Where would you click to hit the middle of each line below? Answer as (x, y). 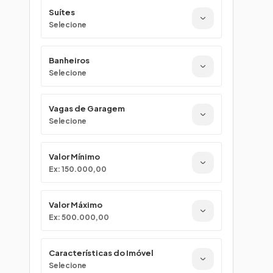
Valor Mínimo (74, 157)
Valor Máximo (76, 205)
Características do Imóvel (101, 253)
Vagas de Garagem (87, 108)
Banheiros (69, 60)
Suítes (62, 12)
